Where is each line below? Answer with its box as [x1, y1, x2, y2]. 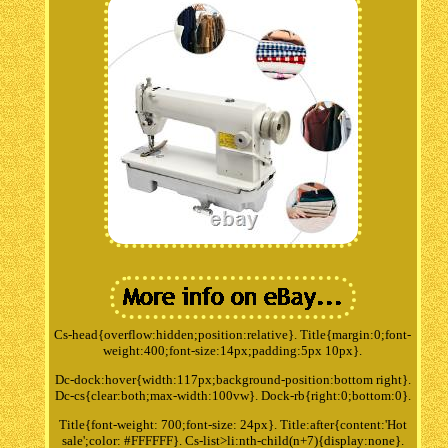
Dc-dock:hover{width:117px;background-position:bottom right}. [54, 371, 411, 387]
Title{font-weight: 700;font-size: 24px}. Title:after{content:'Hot [58, 416, 407, 432]
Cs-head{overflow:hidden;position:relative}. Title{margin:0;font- [54, 326, 412, 342]
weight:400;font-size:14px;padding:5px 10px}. [103, 342, 363, 358]
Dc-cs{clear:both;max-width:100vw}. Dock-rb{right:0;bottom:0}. [54, 387, 411, 403]
